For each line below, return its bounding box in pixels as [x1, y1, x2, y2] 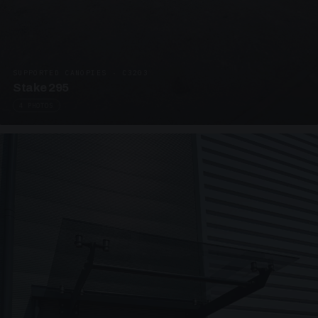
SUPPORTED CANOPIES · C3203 [13, 68, 148, 78]
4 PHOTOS [19, 102, 54, 110]
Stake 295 [13, 81, 69, 95]
